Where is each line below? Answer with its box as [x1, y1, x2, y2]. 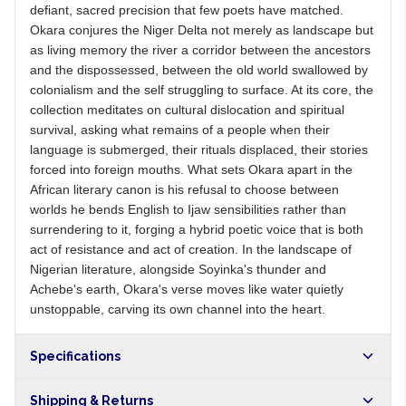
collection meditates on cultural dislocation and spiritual [30, 102, 344, 117]
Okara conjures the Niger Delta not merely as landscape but [30, 23, 373, 37]
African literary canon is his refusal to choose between [30, 182, 339, 197]
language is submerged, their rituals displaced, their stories [30, 142, 368, 157]
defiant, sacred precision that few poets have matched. [30, 3, 343, 17]
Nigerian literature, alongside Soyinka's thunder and [30, 262, 326, 276]
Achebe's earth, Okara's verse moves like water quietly [30, 282, 343, 296]
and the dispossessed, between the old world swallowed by [30, 63, 368, 77]
